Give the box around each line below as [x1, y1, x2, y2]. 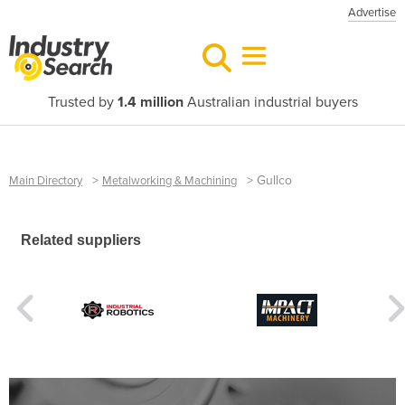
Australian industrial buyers [183, 93, 358, 111]
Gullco [257, 173, 292, 188]
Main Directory [9, 174, 82, 188]
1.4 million [117, 93, 184, 111]
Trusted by [47, 93, 118, 111]
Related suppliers [21, 232, 141, 249]
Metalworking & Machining [102, 174, 237, 188]
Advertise [348, 5, 396, 20]
